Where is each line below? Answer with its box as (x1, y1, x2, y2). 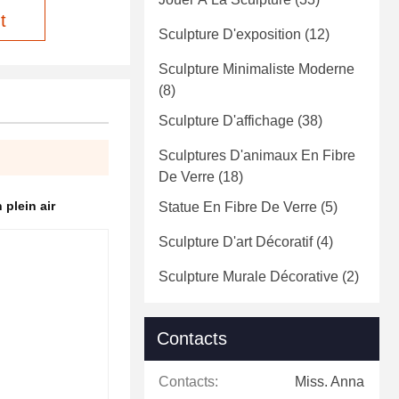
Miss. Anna (295, 374, 364, 390)
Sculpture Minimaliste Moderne (159, 61, 354, 77)
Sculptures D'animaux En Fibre (159, 148, 355, 164)
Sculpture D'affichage (159, 113, 294, 129)
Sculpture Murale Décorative (159, 269, 338, 285)
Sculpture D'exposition (159, 27, 301, 43)
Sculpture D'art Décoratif (159, 234, 313, 250)
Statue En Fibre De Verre (159, 199, 317, 216)
